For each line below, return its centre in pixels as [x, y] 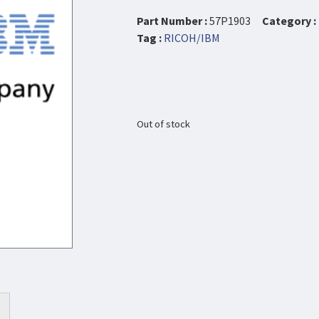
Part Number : [173, 21]
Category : [289, 21]
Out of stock [163, 124]
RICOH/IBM [192, 38]
